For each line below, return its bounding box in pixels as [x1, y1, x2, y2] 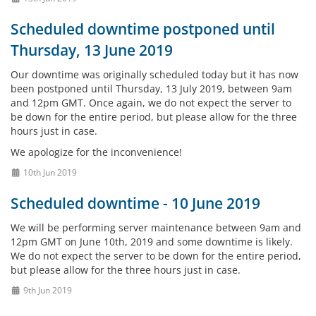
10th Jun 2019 [20, 166, 77, 178]
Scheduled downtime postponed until [11, 19, 275, 39]
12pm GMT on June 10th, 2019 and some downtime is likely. [11, 235, 293, 248]
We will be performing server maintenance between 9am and [11, 221, 301, 234]
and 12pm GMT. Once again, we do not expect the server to [11, 96, 291, 109]
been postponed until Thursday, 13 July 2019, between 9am [11, 82, 292, 95]
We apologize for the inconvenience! [11, 145, 182, 159]
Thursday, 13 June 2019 [11, 40, 173, 60]
